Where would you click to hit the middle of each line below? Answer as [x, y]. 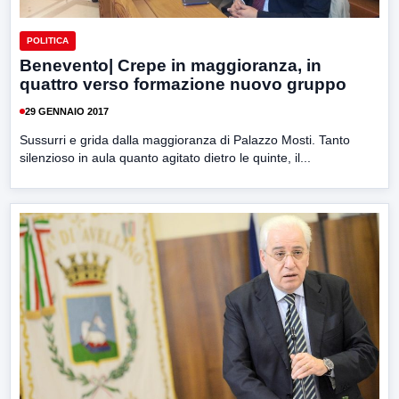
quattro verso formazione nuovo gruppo [183, 85]
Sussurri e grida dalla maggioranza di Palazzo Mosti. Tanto [185, 140]
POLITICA [48, 41]
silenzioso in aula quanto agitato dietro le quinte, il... [165, 158]
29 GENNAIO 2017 [67, 111]
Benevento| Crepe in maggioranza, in [171, 66]
